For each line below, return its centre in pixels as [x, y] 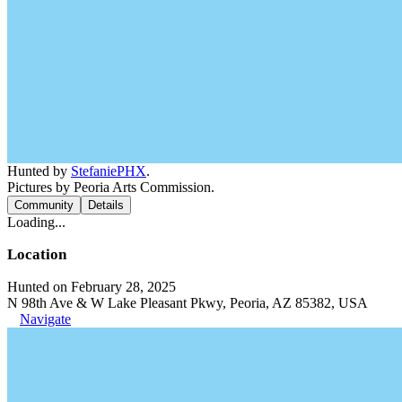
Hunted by [39, 170]
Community [44, 205]
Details [106, 205]
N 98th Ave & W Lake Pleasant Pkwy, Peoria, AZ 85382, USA [188, 302]
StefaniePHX [109, 170]
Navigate [45, 319]
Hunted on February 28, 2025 [92, 286]
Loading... [36, 222]
